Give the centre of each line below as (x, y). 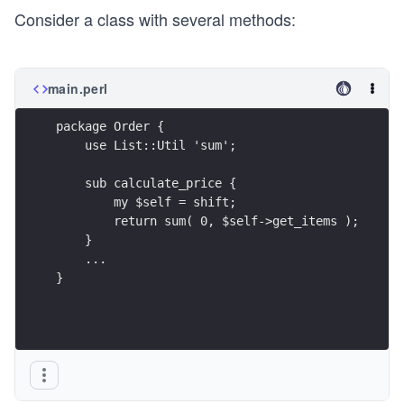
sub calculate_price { (146, 183)
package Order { (110, 126)
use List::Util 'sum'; (146, 145)
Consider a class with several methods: (155, 19)
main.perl (78, 88)
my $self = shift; (146, 202)
